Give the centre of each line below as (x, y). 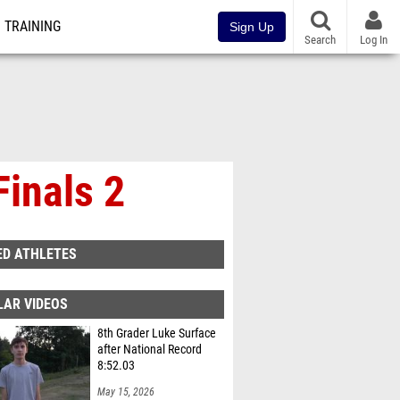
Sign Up (252, 27)
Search (320, 39)
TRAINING (33, 27)
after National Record (150, 350)
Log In (374, 39)
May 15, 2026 (126, 392)
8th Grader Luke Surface (157, 333)
